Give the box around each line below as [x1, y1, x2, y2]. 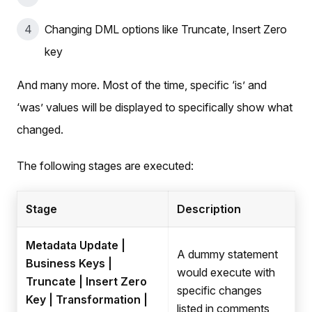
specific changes [177, 283, 262, 298]
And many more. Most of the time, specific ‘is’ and [17, 78, 267, 93]
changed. [17, 123, 63, 137]
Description [177, 202, 241, 217]
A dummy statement [177, 247, 278, 262]
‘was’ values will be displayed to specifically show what [17, 100, 292, 115]
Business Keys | [26, 256, 112, 271]
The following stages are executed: [17, 159, 194, 173]
